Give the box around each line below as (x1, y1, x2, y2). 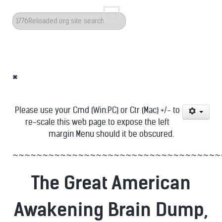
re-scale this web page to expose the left (25, 117, 169, 127)
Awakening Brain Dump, (14, 199, 208, 221)
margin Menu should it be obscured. (48, 129, 174, 139)
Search (12, 13, 37, 23)
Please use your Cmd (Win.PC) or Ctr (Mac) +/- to (14, 106, 180, 115)
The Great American (31, 172, 191, 194)
